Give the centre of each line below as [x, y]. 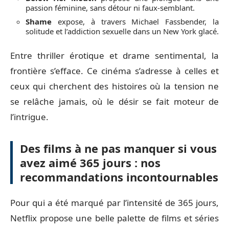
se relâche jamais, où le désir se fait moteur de [114, 101]
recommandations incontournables [119, 177]
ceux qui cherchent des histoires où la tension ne [114, 86]
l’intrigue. [29, 117]
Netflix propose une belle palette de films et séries [114, 218]
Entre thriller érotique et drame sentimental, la [114, 55]
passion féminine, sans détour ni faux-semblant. [110, 8]
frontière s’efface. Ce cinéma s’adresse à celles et [114, 71]
